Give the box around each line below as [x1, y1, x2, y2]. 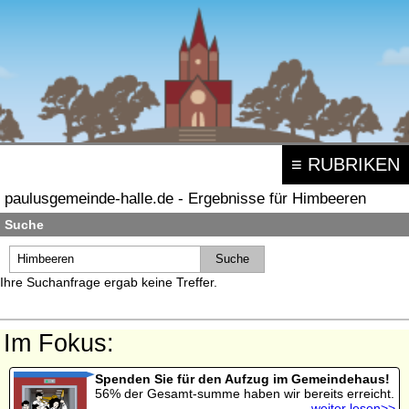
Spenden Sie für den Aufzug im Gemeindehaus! [94, 371, 390, 386]
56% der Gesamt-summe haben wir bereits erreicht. [94, 385, 394, 401]
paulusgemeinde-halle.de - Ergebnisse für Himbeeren [5, 188, 366, 207]
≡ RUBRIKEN [291, 153, 400, 174]
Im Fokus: [4, 329, 114, 357]
